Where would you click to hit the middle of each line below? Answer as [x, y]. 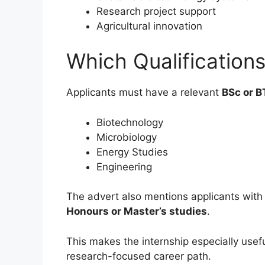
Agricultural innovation [149, 26]
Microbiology [127, 137]
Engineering [124, 167]
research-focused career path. [139, 256]
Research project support [156, 11]
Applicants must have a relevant [144, 93]
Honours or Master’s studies [137, 211]
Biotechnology [130, 122]
